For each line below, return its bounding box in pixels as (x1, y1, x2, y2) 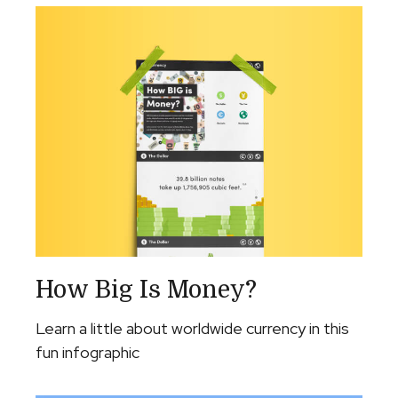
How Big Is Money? (36, 276, 257, 304)
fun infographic (36, 342, 139, 363)
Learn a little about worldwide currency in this (36, 318, 349, 339)
